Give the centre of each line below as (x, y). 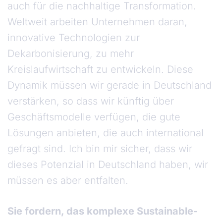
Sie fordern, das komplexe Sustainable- (103, 211)
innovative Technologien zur (74, 38)
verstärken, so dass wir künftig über (91, 101)
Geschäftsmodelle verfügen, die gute (94, 117)
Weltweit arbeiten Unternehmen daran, (97, 22)
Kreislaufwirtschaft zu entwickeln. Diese (100, 70)
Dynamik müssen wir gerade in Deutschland (110, 85)
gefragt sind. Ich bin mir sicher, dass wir (100, 149)
